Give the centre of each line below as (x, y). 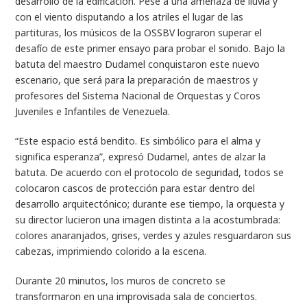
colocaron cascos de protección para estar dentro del (135, 188)
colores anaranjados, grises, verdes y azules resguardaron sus (153, 235)
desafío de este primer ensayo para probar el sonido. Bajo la (150, 48)
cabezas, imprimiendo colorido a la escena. (111, 251)
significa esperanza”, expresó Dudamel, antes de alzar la (141, 156)
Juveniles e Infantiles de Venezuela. (93, 111)
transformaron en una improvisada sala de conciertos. (136, 296)
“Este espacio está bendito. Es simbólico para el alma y (138, 140)
